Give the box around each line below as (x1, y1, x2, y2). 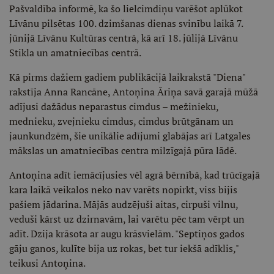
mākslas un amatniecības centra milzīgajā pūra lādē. (9, 144, 237, 157)
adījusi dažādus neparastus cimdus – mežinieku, (9, 100, 218, 113)
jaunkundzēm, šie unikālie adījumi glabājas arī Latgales (9, 129, 251, 143)
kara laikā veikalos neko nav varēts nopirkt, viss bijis (9, 183, 237, 196)
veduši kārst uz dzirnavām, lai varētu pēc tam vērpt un (9, 212, 245, 226)
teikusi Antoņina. (9, 256, 86, 270)
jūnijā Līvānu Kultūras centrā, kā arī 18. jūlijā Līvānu (9, 31, 238, 45)
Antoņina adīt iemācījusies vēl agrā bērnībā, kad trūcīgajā (9, 168, 260, 182)
